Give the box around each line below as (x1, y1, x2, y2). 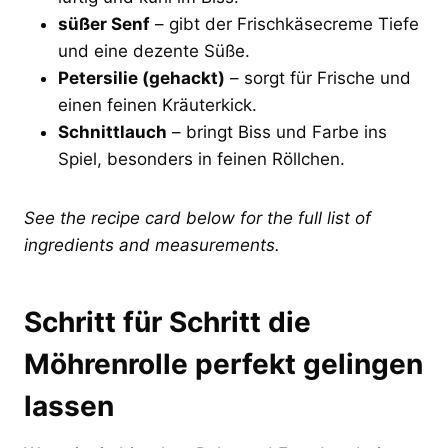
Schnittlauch (58, 121, 167, 142)
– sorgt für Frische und (225, 67, 411, 88)
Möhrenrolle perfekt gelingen (24, 346, 423, 381)
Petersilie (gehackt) (58, 67, 225, 88)
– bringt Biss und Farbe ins (167, 121, 387, 142)
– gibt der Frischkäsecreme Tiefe (150, 13, 419, 34)
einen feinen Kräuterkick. (58, 94, 257, 115)
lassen (24, 388, 114, 423)
